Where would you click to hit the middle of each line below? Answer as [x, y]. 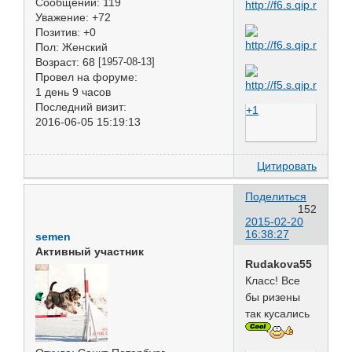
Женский [83, 47]
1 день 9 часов [73, 92]
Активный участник [90, 252]
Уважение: [62, 17]
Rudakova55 [279, 264]
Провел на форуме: [86, 77]
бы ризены [273, 297]
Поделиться [276, 197]
